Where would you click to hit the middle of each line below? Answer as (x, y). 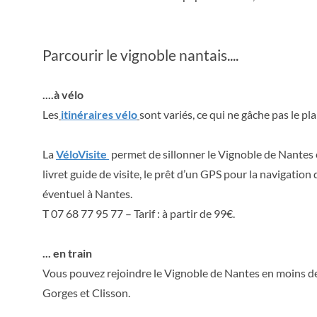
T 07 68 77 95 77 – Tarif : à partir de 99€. (139, 213)
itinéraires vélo (99, 114)
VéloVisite (82, 154)
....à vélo (63, 94)
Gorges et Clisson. (86, 293)
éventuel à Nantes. (87, 194)
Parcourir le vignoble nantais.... (140, 55)
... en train (67, 253)
